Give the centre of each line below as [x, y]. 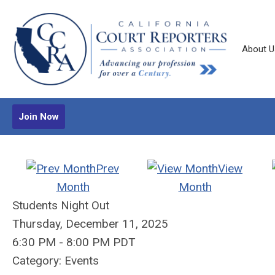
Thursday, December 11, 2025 [90, 224]
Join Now [39, 117]
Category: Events [56, 261]
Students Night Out [61, 205]
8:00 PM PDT [101, 242]
